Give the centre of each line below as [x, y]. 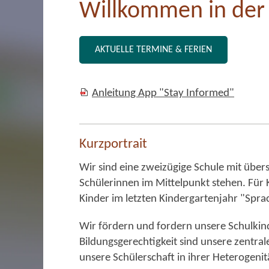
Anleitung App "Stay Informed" [163, 93]
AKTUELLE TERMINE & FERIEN [153, 50]
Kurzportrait [113, 144]
